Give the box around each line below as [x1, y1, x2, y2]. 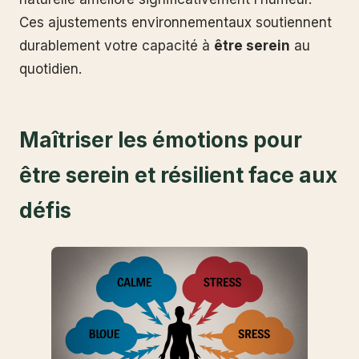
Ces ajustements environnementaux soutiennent [19, 14, 332, 30]
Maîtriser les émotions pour [19, 127, 302, 152]
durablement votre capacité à [19, 37, 214, 54]
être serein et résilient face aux [19, 162, 337, 188]
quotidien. [19, 60, 82, 77]
